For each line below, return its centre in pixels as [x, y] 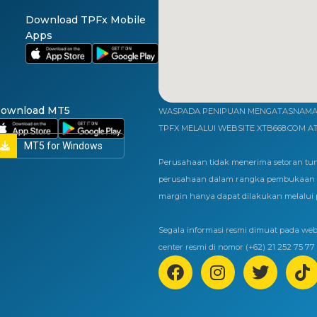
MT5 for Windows [63, 146]
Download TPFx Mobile [85, 20]
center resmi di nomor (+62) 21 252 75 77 [236, 247]
